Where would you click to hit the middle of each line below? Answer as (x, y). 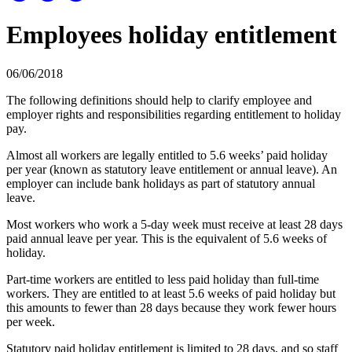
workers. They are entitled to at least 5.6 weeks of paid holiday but (171, 293)
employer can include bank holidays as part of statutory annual (161, 183)
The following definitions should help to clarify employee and (159, 100)
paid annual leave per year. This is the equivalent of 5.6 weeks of (167, 238)
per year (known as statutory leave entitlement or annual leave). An (172, 169)
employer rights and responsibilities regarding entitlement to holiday (174, 114)
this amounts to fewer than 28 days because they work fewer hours (171, 307)
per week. (31, 321)
